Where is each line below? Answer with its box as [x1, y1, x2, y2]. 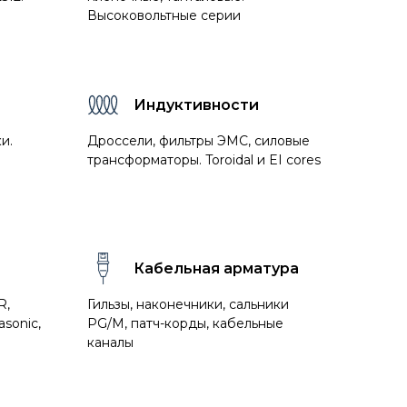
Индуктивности [134, 96, 259, 114]
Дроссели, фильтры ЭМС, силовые [87, 133, 310, 149]
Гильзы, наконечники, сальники [87, 296, 289, 313]
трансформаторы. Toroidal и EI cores [87, 152, 321, 168]
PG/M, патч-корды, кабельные [87, 315, 283, 332]
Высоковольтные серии [87, 7, 241, 24]
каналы [87, 334, 134, 351]
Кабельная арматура [134, 260, 299, 277]
